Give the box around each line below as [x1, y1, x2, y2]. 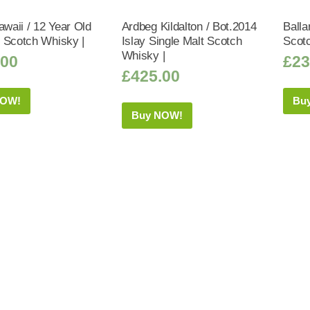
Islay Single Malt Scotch [121, 34, 242, 47]
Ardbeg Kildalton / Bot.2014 [121, 19, 257, 33]
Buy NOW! [131, 109, 183, 121]
